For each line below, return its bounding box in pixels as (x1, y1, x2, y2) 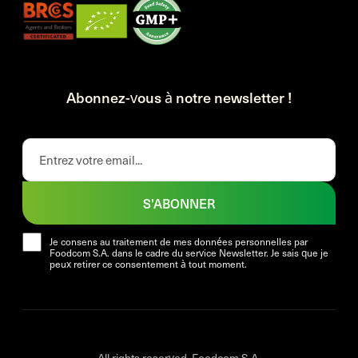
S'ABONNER (143, 193, 215, 212)
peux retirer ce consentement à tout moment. (50, 257, 247, 271)
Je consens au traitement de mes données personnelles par (50, 235, 308, 249)
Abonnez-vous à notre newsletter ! (66, 87, 292, 108)
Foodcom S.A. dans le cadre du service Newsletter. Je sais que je (50, 246, 328, 260)
